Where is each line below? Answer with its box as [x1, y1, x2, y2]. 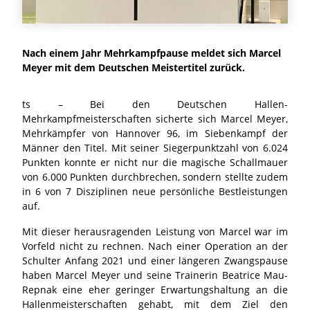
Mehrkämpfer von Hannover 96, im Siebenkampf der [22, 126, 288, 140]
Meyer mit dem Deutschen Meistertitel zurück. [22, 60, 245, 74]
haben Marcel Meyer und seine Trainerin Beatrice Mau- [22, 268, 288, 282]
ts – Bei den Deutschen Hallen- [22, 97, 288, 111]
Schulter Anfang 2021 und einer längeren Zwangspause [22, 253, 288, 267]
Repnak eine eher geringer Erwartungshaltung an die [22, 282, 288, 296]
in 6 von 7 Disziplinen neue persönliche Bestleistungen [22, 184, 288, 198]
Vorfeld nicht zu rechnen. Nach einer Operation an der [22, 239, 288, 253]
